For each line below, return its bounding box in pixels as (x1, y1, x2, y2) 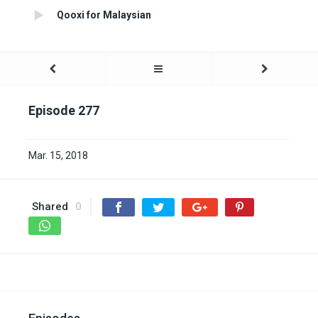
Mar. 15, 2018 (28, 150, 88, 162)
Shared (32, 200, 68, 214)
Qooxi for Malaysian (57, 9, 151, 21)
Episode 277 (28, 103, 99, 119)
